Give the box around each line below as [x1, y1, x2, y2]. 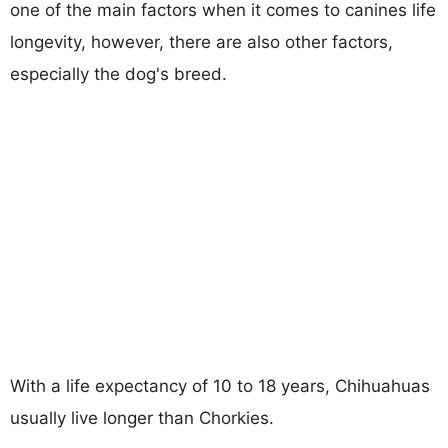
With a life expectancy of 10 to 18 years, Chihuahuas [10, 375, 430, 396]
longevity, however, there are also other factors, [10, 31, 393, 52]
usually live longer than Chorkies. [10, 407, 274, 428]
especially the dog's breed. [10, 63, 227, 84]
